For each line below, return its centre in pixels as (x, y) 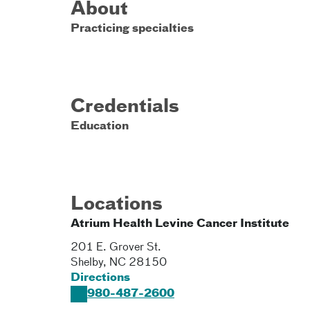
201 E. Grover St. (116, 248)
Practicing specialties (132, 29)
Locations (117, 205)
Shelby (87, 263)
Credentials (125, 107)
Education (100, 127)
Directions (100, 278)
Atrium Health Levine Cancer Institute (180, 224)
